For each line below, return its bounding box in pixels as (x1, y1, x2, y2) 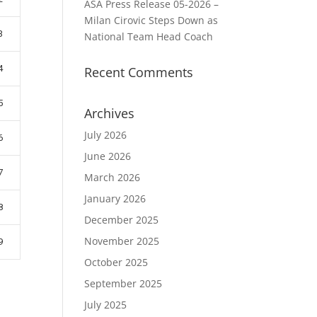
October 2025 (84, 255, 149, 269)
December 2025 (84, 213, 159, 226)
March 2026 (84, 171, 141, 184)
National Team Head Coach (84, 30, 214, 43)
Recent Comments (84, 64, 194, 81)
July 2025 (84, 298, 127, 311)
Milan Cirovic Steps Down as (84, 13, 219, 27)
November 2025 (84, 234, 160, 248)
